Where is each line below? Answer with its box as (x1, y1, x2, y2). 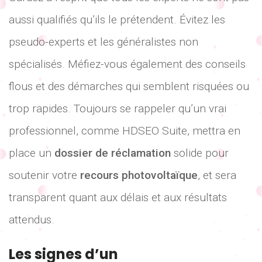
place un (9, 146, 54, 160)
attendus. (9, 212, 54, 226)
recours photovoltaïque (80, 168, 198, 182)
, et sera (198, 168, 236, 182)
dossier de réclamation (54, 146, 171, 160)
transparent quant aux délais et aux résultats (9, 190, 227, 204)
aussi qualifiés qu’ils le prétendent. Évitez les (9, 12, 225, 26)
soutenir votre (9, 168, 80, 182)
